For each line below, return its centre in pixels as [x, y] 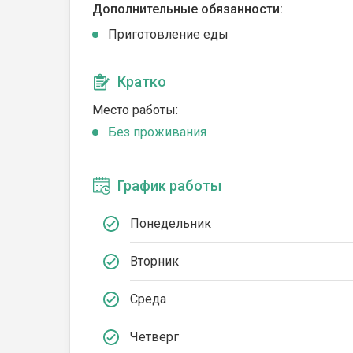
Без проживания [157, 132]
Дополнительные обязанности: [188, 9]
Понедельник [171, 223]
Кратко [142, 82]
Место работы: [135, 110]
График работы [169, 186]
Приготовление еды [168, 34]
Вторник [154, 261]
